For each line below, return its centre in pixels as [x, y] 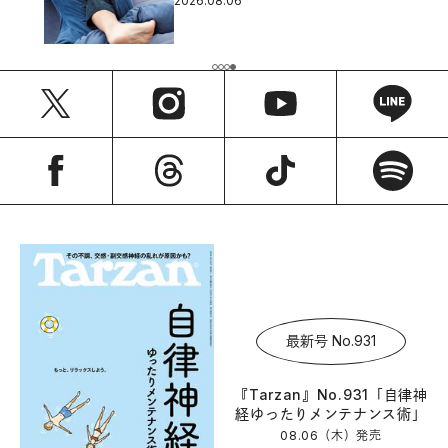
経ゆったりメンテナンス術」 [331, 413]
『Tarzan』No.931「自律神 [331, 394]
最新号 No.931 [331, 341]
